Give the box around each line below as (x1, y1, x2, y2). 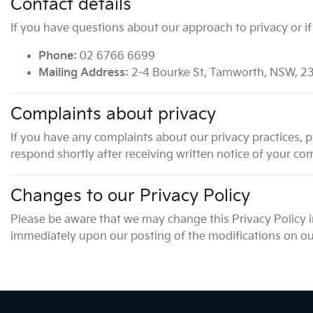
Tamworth (210, 66, 264, 80)
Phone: (38, 50, 77, 63)
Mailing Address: (38, 66, 129, 80)
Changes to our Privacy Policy (10, 186, 250, 206)
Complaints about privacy (10, 104, 216, 124)
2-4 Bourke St (131, 66, 204, 80)
